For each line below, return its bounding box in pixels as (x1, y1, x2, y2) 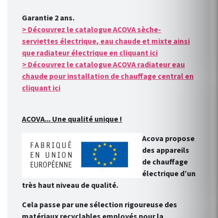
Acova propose (142, 133, 195, 145)
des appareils (142, 145, 189, 156)
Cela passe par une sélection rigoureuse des (22, 200, 177, 211)
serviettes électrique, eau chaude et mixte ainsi (22, 36, 190, 47)
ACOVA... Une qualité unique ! (22, 114, 122, 125)
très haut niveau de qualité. (22, 180, 118, 191)
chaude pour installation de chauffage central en (22, 71, 194, 82)
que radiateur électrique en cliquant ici (22, 48, 158, 59)
